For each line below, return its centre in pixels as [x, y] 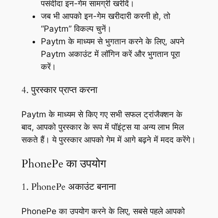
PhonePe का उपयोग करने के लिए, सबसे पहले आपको [103, 211]
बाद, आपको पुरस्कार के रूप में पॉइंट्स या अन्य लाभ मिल [102, 127]
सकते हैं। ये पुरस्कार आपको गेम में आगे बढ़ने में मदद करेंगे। [108, 139]
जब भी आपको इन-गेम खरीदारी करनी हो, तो [105, 16]
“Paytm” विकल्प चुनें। [76, 29]
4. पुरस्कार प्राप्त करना [59, 90]
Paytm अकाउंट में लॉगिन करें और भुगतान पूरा [110, 54]
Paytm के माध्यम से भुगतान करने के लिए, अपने [112, 42]
